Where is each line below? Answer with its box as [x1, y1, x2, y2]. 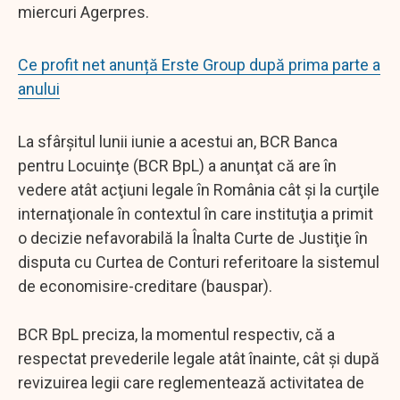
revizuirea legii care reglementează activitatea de [18, 372, 364, 392]
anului [18, 79, 60, 98]
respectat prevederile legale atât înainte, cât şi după [18, 348, 379, 368]
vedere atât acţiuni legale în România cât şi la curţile [18, 179, 379, 199]
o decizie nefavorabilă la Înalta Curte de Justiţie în [18, 228, 368, 247]
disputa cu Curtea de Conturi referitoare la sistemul [18, 252, 379, 271]
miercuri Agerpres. [18, 2, 149, 21]
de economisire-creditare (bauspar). [18, 276, 272, 296]
